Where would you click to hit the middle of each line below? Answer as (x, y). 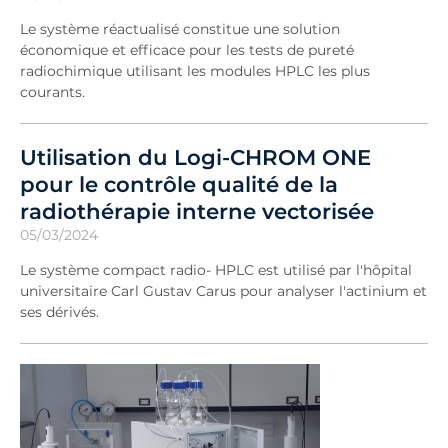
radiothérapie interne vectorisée (197, 211)
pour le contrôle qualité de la (179, 184)
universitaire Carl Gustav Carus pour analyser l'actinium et (223, 291)
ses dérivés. (59, 312)
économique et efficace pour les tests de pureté (187, 50)
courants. (52, 92)
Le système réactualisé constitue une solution (180, 29)
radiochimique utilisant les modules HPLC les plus (195, 71)
